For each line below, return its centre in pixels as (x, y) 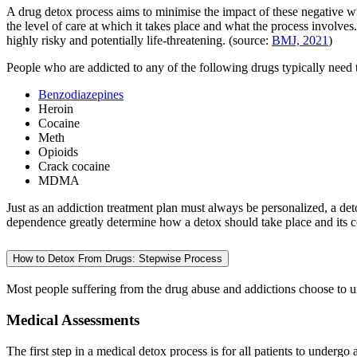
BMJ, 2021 (300, 40)
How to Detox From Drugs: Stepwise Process (118, 258)
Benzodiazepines (81, 94)
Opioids (58, 151)
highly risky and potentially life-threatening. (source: (139, 40)
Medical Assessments (73, 320)
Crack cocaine (74, 166)
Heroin (56, 108)
